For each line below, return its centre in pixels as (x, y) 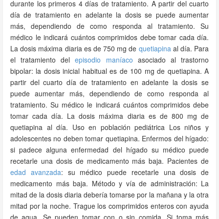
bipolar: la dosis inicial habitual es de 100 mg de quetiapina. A (109, 71)
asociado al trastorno (171, 60)
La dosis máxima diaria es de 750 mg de (75, 48)
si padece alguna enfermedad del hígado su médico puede (109, 150)
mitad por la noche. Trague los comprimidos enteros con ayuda (109, 206)
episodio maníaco (104, 60)
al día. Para (190, 48)
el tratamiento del (43, 60)
